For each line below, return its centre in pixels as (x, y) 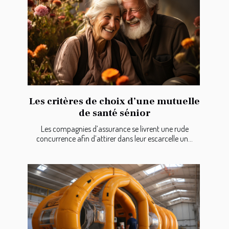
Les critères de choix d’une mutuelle (114, 101)
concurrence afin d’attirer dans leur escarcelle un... (114, 138)
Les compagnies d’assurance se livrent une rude (114, 129)
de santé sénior (114, 113)
